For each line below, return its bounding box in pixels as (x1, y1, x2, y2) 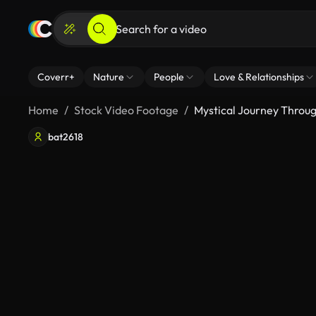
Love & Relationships (214, 71, 304, 83)
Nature (93, 71, 124, 83)
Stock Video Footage (74, 103, 178, 117)
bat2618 (48, 130, 83, 143)
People (154, 71, 184, 83)
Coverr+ (37, 71, 75, 83)
